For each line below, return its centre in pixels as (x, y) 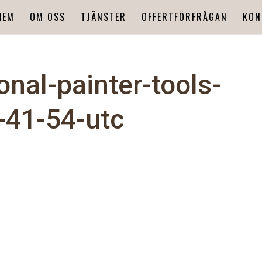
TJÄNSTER (103, 17)
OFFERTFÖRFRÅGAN (184, 17)
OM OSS (47, 17)
